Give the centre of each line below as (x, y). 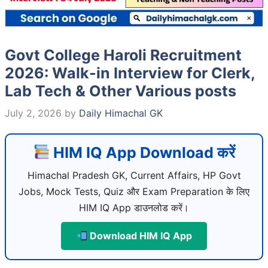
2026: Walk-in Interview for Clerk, (130, 73)
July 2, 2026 (33, 113)
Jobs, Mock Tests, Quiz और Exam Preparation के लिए (134, 191)
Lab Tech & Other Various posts (121, 91)
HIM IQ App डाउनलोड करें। (134, 207)
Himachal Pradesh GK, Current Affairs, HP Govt (134, 175)
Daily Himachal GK (121, 113)
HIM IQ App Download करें (143, 152)
